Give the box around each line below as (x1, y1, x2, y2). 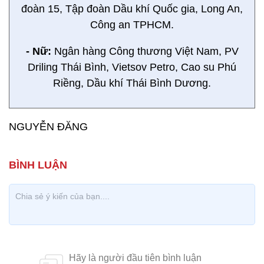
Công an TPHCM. (90, 19, 174, 31)
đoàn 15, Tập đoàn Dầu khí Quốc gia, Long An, (21, 3, 243, 15)
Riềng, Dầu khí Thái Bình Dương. (53, 77, 211, 89)
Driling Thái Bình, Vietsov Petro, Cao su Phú (28, 61, 236, 73)
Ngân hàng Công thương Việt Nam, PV (51, 45, 239, 57)
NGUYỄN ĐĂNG (9, 121, 88, 133)
